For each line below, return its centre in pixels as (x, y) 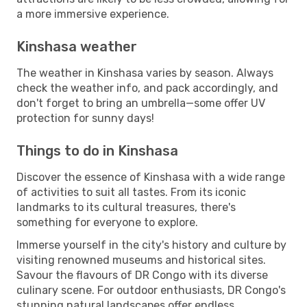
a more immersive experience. (93, 14)
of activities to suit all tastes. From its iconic (131, 192)
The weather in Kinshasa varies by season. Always (145, 73)
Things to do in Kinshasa (97, 150)
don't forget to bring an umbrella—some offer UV (141, 103)
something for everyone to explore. (107, 222)
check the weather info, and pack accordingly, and (147, 88)
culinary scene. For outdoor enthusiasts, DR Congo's (151, 290)
